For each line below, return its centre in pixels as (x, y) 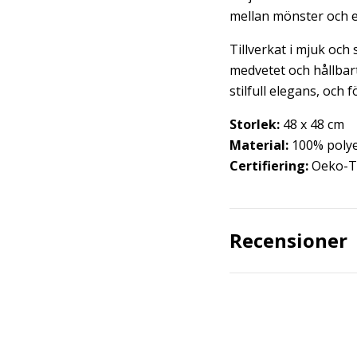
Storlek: (255, 124)
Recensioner (288, 240)
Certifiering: (269, 166)
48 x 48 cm (312, 124)
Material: (259, 145)
